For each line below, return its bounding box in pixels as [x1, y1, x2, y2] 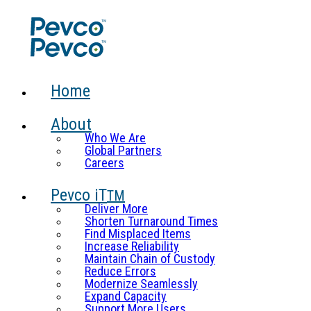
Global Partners [85, 143, 162, 158]
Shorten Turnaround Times [85, 214, 218, 228]
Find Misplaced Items [85, 226, 191, 241]
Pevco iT [51, 185, 107, 205]
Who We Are [85, 131, 146, 145]
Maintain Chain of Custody [85, 251, 215, 266]
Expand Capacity [85, 289, 167, 303]
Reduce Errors [85, 264, 156, 278]
